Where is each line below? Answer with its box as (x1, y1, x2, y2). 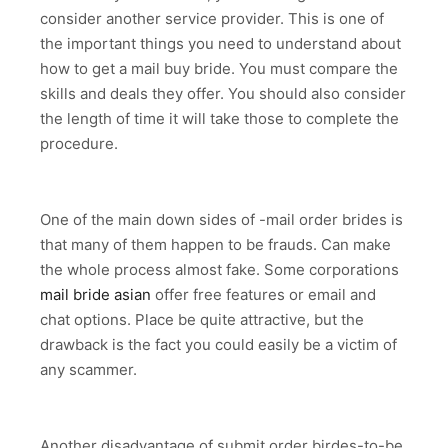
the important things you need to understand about (40, 34, 401, 54)
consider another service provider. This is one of (40, 9, 384, 29)
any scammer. (40, 360, 137, 380)
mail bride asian (40, 285, 151, 305)
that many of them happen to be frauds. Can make (40, 235, 391, 255)
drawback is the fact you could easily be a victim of (40, 335, 397, 355)
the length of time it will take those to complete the (40, 109, 399, 129)
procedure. (40, 134, 118, 154)
